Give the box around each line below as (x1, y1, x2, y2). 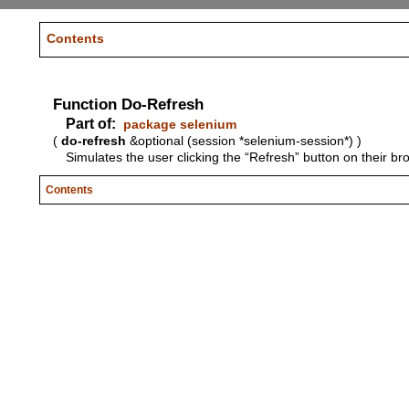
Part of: (65, 115, 116, 131)
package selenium (122, 116, 236, 131)
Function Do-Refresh (52, 94, 204, 113)
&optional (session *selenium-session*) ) (125, 132, 362, 148)
